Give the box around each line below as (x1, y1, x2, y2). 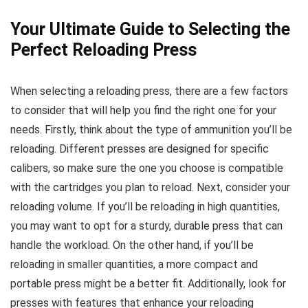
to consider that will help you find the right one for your (10, 103, 276, 117)
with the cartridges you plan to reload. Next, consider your (10, 180, 290, 194)
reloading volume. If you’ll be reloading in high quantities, (10, 199, 280, 213)
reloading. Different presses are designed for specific (10, 142, 269, 155)
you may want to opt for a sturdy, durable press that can (10, 219, 283, 232)
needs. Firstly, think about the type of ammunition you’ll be (10, 122, 292, 136)
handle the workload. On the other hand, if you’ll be (10, 238, 254, 252)
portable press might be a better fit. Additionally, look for (10, 276, 286, 290)
